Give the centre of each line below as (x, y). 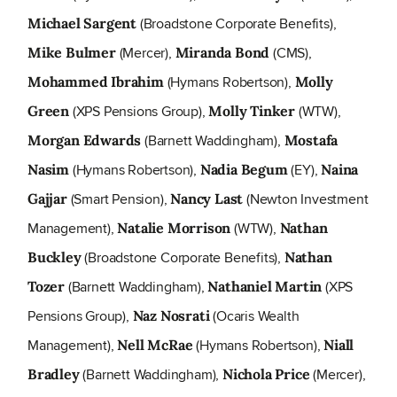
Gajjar (47, 199)
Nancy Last (207, 199)
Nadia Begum (244, 170)
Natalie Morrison (174, 228)
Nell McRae (155, 345)
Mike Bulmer (72, 53)
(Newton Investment (306, 199)
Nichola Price (266, 374)
